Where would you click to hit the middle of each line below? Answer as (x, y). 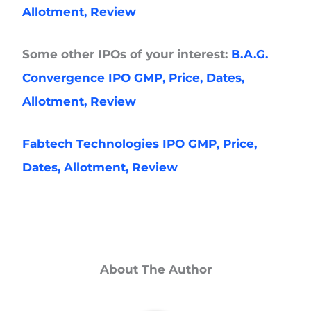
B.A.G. (250, 54)
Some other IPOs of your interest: (127, 54)
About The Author (155, 270)
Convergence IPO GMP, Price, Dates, (134, 77)
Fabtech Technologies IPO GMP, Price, (140, 143)
